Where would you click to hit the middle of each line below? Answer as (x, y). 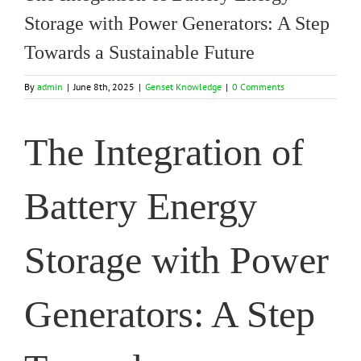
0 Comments (258, 87)
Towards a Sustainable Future (139, 52)
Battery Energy (141, 206)
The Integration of (164, 152)
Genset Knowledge (183, 87)
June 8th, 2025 (104, 87)
